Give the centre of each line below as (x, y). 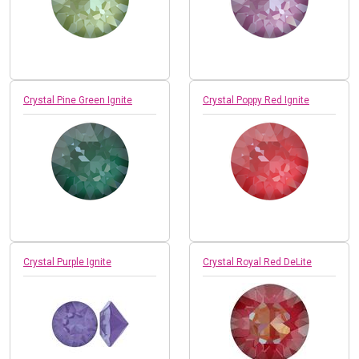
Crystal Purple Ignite (67, 262)
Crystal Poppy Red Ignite (256, 100)
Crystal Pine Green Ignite (78, 100)
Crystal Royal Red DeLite (257, 262)
